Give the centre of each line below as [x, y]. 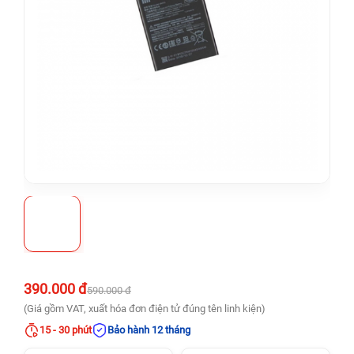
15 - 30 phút [66, 330]
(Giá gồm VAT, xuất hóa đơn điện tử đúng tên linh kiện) [145, 309]
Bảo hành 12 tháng [149, 330]
